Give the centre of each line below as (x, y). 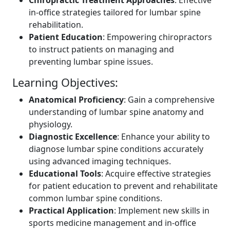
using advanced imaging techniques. (100, 161)
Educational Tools (65, 173)
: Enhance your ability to (164, 136)
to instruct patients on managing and (101, 49)
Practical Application (71, 210)
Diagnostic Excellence (73, 136)
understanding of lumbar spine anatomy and (116, 112)
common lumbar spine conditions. (95, 198)
